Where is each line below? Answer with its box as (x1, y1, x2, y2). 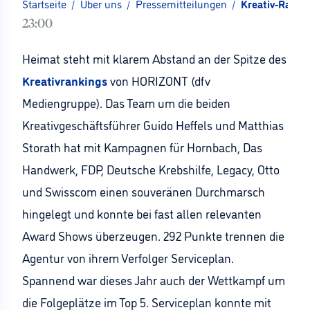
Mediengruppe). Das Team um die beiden (22, 94, 230, 111)
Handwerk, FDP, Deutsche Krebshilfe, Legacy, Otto (22, 161, 280, 177)
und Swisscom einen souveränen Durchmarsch (22, 183, 265, 199)
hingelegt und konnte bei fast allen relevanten (22, 205, 262, 221)
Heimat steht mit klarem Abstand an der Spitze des (22, 50, 286, 66)
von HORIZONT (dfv (107, 72, 210, 89)
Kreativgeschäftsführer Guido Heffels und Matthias (22, 116, 284, 133)
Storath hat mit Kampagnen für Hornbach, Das (22, 138, 262, 155)
